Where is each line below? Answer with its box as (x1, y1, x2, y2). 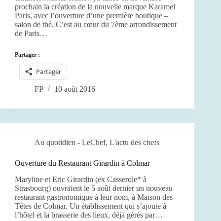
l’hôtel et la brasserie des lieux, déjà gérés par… (15, 210, 163, 219)
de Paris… (15, 29, 47, 37)
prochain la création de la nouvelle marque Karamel (15, 2, 175, 11)
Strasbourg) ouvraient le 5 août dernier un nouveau (15, 184, 173, 192)
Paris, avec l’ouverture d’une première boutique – (15, 11, 168, 20)
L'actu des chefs (110, 138, 159, 147)
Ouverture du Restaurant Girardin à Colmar (15, 158, 150, 167)
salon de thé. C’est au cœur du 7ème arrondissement (15, 20, 177, 29)
